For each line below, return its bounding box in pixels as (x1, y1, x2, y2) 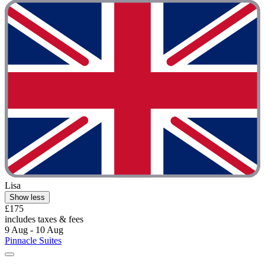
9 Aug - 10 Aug (5, 225, 63, 235)
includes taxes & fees (5, 214, 83, 225)
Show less (9, 193, 45, 202)
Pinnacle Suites (5, 235, 62, 246)
